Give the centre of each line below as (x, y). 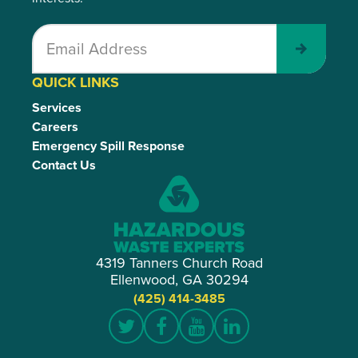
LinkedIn (267, 335)
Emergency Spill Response (108, 146)
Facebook (203, 335)
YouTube (232, 335)
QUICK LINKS (76, 82)
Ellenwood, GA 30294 (179, 279)
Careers (55, 127)
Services (57, 107)
